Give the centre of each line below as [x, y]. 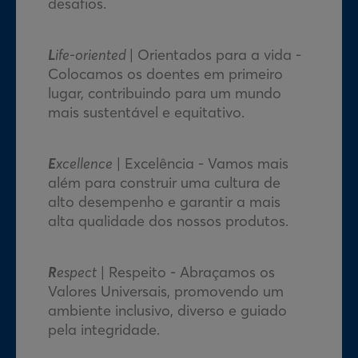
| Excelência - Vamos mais [201, 163]
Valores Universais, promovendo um [166, 291]
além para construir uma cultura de [164, 183]
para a [238, 55]
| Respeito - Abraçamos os [186, 272]
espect [77, 272]
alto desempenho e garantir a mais [164, 202]
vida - [280, 55]
